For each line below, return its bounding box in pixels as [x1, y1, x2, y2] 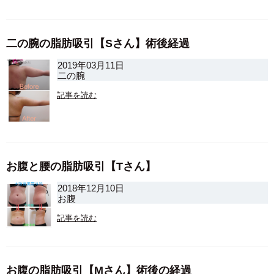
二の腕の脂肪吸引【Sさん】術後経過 [6, 37, 190, 50]
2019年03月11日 [57, 60, 124, 71]
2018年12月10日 [57, 183, 124, 194]
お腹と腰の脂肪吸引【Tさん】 [6, 160, 156, 173]
